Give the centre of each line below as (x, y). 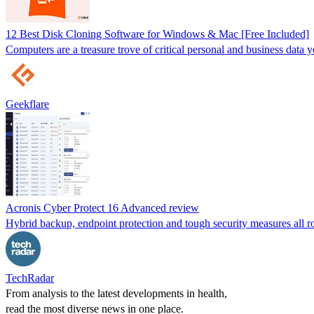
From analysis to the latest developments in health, (116, 293)
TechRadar (30, 278)
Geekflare (27, 104)
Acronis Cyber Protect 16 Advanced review (102, 207)
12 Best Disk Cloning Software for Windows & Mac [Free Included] (157, 34)
